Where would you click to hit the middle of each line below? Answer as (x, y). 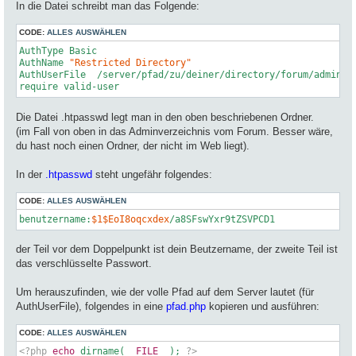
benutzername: (55, 219)
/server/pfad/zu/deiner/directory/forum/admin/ (222, 75)
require (39, 87)
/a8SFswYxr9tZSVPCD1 (222, 219)
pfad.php (186, 307)
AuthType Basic (58, 51)
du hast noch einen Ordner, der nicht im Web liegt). (133, 145)
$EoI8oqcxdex (136, 219)
